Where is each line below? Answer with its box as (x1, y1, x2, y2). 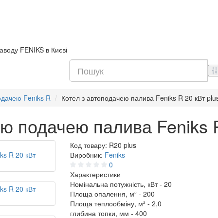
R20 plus (109, 140, 136, 150)
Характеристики (70, 169, 121, 179)
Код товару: (70, 140, 109, 150)
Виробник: (70, 150, 105, 160)
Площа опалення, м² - (70, 189, 143, 199)
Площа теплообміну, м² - (70, 199, 152, 208)
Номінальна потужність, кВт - (70, 179, 164, 189)
